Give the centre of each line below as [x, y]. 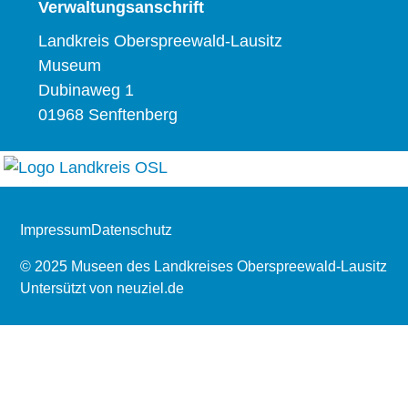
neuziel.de [151, 288]
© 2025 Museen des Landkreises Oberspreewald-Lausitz [204, 266]
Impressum [56, 229]
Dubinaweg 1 [87, 91]
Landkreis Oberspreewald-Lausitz [161, 41]
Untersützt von [69, 288]
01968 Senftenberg [108, 115]
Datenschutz [132, 229]
